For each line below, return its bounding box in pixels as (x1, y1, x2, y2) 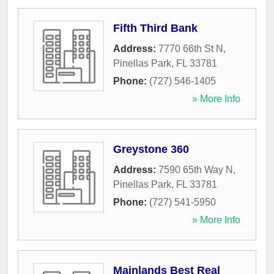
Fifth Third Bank (113, 22, 198, 35)
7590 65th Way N (158, 165, 233, 176)
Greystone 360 (113, 143, 189, 156)
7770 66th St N (158, 43, 223, 54)
